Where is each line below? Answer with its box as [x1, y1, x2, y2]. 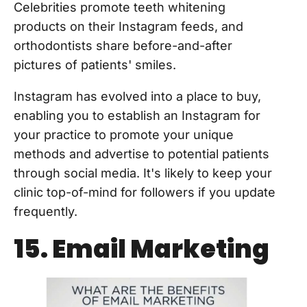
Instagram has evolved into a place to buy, [14, 89, 261, 104]
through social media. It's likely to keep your [14, 166, 272, 181]
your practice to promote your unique [14, 127, 234, 143]
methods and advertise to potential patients [14, 147, 269, 162]
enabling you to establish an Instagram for [14, 108, 260, 123]
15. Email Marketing [14, 232, 269, 267]
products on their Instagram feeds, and [14, 19, 243, 34]
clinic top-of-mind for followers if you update [14, 185, 275, 200]
